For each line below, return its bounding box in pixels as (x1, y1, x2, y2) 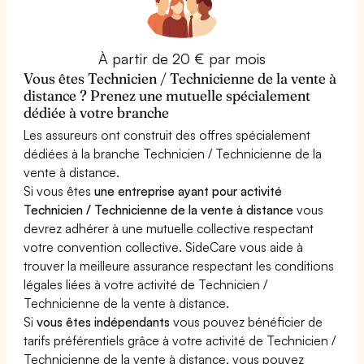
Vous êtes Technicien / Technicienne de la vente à (24, 68, 337, 88)
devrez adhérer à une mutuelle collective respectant (24, 219, 314, 236)
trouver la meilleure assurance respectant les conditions (24, 257, 335, 274)
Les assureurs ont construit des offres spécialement (24, 126, 311, 143)
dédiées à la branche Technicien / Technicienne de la (24, 145, 323, 162)
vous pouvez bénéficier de (170, 313, 323, 330)
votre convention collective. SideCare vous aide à (24, 238, 304, 255)
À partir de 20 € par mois (97, 49, 266, 67)
